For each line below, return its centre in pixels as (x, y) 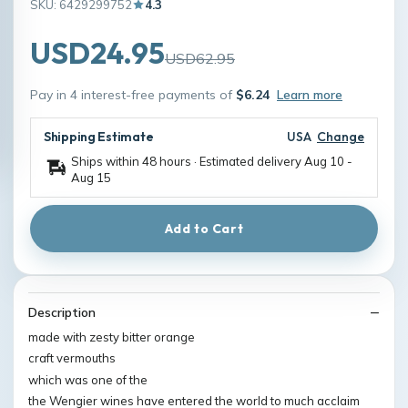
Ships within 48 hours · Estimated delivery (188, 161)
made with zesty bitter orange (112, 337)
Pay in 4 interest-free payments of (133, 94)
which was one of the (88, 379)
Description (62, 312)
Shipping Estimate (99, 136)
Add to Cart (204, 228)
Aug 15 (91, 177)
